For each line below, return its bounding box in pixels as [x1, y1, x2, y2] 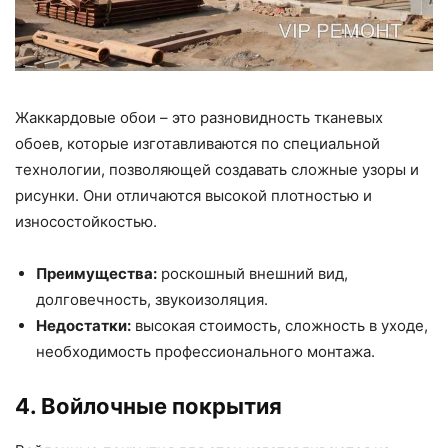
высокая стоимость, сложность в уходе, [131, 315, 428, 335]
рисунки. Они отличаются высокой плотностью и [15, 185, 372, 205]
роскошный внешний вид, [157, 263, 348, 283]
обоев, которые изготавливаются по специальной [15, 133, 380, 153]
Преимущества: [36, 263, 157, 283]
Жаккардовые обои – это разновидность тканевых [15, 107, 383, 127]
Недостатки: [36, 315, 131, 335]
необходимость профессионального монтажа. [36, 341, 375, 361]
